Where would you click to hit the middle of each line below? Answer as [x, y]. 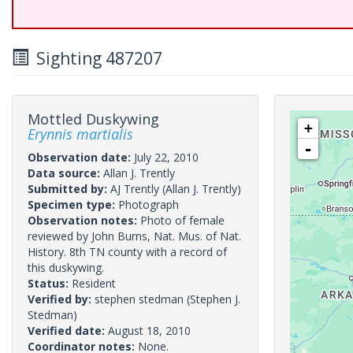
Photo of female [182, 220]
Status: [50, 283]
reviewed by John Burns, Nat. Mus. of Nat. [134, 236]
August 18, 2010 [149, 331]
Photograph [149, 204]
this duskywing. [66, 268]
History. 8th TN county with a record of [127, 252]
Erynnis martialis [80, 134]
